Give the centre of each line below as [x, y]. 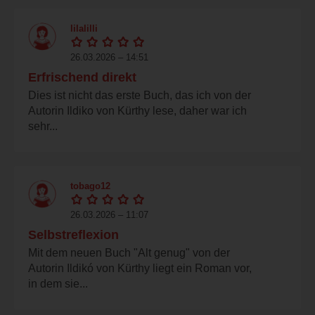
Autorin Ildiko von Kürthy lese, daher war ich [137, 110]
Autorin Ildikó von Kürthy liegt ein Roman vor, [140, 268]
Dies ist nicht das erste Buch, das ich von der [140, 95]
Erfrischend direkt [82, 77]
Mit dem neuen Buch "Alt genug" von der [129, 252]
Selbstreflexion [73, 234]
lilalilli [84, 28]
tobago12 [90, 186]
